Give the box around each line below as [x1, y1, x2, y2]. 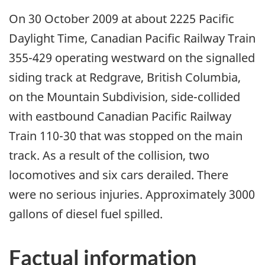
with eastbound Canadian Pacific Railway [9, 108, 231, 125]
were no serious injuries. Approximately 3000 [9, 186, 255, 203]
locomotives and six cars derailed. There [9, 167, 228, 183]
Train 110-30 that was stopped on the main [9, 128, 243, 144]
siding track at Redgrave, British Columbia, [9, 69, 241, 86]
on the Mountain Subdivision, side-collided [9, 89, 240, 105]
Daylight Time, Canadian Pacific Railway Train [9, 30, 256, 47]
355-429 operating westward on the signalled [9, 50, 255, 66]
